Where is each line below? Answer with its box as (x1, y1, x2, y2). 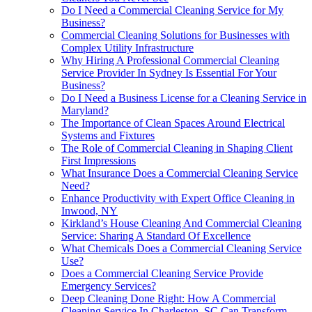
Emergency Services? (61, 279, 156, 292)
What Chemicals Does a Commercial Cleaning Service (61, 242, 302, 254)
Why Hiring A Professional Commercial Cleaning (61, 54, 279, 66)
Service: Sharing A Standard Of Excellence (61, 229, 251, 242)
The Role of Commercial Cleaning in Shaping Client (61, 141, 292, 154)
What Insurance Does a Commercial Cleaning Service (61, 166, 298, 179)
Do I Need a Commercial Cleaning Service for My (61, 3, 283, 16)
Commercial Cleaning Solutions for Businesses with (61, 29, 290, 41)
